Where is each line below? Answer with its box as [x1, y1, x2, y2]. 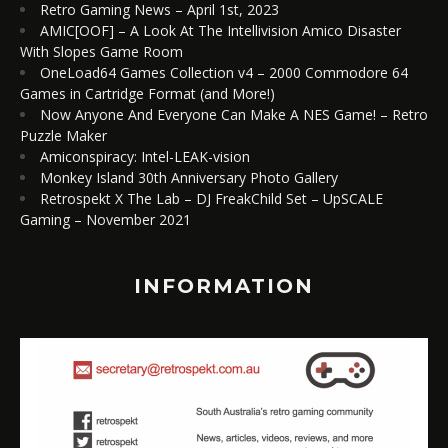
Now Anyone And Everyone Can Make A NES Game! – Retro [40, 104, 428, 124]
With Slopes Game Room [20, 41, 183, 61]
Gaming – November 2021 [20, 209, 191, 229]
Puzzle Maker [20, 125, 107, 145]
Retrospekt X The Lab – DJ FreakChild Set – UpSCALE [40, 188, 383, 208]
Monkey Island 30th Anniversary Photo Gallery [40, 167, 338, 187]
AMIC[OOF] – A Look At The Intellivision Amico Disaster [40, 20, 401, 40]
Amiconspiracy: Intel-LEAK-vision [40, 146, 250, 166]
